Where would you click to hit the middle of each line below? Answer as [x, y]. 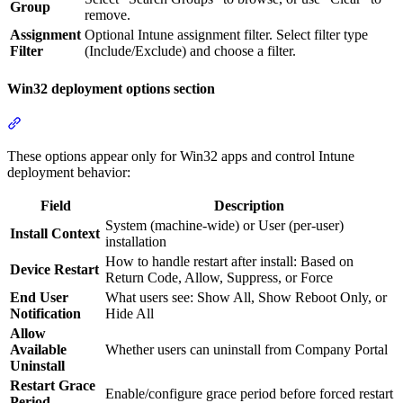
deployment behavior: [69, 173]
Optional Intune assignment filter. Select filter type [226, 34]
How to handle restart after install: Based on [229, 262]
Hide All [130, 314]
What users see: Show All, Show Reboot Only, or [246, 298]
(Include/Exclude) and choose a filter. [190, 50]
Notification [45, 314]
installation [136, 242]
